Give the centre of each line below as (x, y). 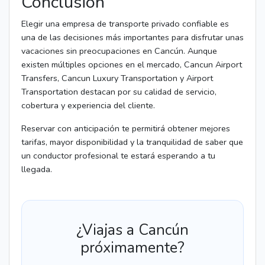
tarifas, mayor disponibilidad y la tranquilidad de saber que (132, 142)
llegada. (37, 169)
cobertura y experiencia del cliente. (88, 105)
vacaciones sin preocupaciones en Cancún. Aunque (119, 51)
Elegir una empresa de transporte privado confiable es (125, 23)
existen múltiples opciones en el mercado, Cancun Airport (132, 64)
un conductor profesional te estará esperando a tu (118, 155)
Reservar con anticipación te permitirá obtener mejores (126, 128)
